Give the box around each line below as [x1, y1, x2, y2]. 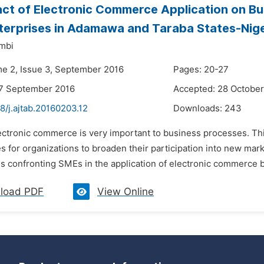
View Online [97, 186, 154, 197]
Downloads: [173, 103, 225, 114]
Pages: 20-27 [173, 64, 229, 75]
